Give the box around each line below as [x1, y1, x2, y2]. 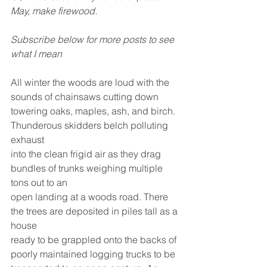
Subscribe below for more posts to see [11, 33, 176, 46]
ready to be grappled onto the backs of [11, 234, 179, 246]
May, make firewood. [11, 5, 97, 17]
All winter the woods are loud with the [11, 76, 172, 89]
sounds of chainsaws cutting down [11, 91, 159, 103]
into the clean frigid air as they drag [11, 148, 163, 160]
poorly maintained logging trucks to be [11, 248, 175, 260]
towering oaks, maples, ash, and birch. [11, 105, 178, 117]
